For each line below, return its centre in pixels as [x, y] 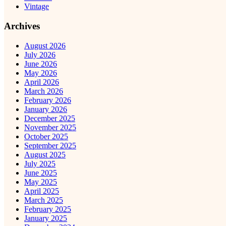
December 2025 [50, 118]
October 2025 [46, 136]
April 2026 [42, 82]
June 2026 [41, 64]
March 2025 [44, 200]
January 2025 [46, 218]
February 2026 [48, 100]
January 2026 [46, 109]
